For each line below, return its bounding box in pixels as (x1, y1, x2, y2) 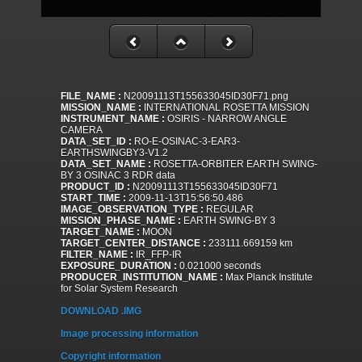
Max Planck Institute (223, 271, 313, 284)
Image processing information (61, 328, 198, 340)
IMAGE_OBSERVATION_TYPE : (61, 204, 204, 216)
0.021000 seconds (177, 260, 261, 272)
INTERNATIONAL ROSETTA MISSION (141, 102, 309, 114)
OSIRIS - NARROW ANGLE (165, 113, 287, 125)
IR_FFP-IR (133, 249, 182, 261)
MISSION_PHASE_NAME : (61, 215, 181, 227)
